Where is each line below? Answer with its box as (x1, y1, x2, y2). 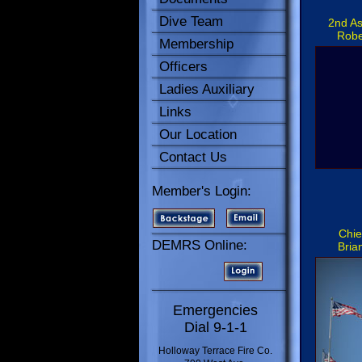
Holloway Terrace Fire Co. (158, 345, 272, 356)
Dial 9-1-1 (183, 319, 247, 335)
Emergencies (173, 302, 258, 318)
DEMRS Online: (152, 238, 247, 253)
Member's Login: (152, 183, 251, 199)
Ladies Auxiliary (159, 82, 255, 97)
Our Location (159, 127, 237, 142)
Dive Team (159, 14, 223, 29)
